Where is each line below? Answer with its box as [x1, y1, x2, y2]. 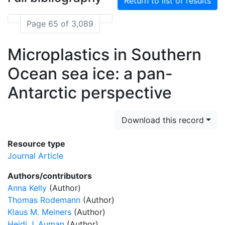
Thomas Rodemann [8, 195, 80, 205]
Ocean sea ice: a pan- [8, 64, 173, 83]
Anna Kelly [8, 183, 47, 193]
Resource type [8, 139, 65, 149]
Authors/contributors [8, 171, 92, 181]
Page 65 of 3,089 [27, 19, 93, 29]
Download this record [122, 115, 204, 125]
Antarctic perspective [8, 83, 172, 102]
